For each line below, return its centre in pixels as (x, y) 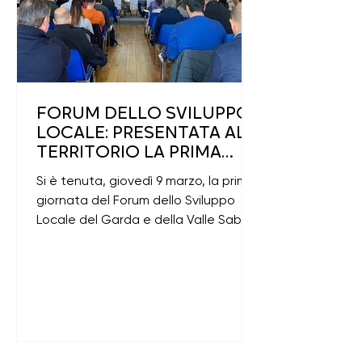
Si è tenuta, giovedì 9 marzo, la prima (146, 181)
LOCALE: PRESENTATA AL (141, 134)
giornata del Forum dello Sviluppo (136, 200)
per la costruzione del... (106, 239)
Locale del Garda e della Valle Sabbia (148, 219)
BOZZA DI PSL (93, 173)
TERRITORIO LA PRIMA (129, 153)
